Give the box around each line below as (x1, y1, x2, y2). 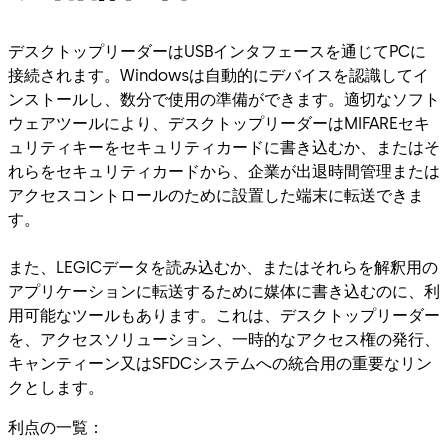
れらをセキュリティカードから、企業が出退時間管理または (8, 161, 440, 181)
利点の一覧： (8, 417, 104, 437)
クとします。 (8, 377, 104, 397)
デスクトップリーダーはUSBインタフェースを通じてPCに (8, 41, 426, 61)
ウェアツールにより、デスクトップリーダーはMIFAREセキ (8, 113, 430, 133)
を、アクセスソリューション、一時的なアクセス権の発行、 (8, 329, 440, 349)
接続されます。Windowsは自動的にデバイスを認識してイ (8, 65, 429, 85)
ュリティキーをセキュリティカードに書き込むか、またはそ (8, 137, 440, 157)
